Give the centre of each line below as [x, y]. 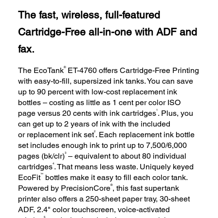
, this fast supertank [146, 188]
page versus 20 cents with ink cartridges [87, 113]
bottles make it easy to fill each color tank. [116, 177]
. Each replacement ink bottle [145, 134]
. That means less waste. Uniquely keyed [124, 166]
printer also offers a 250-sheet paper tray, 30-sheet [104, 199]
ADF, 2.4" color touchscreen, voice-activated [94, 209]
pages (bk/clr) [42, 156]
